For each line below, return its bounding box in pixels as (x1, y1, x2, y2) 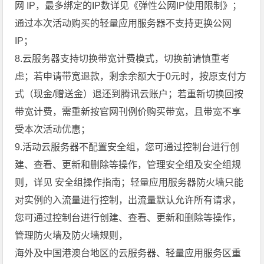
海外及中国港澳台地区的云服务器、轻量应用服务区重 (15, 247, 242, 258)
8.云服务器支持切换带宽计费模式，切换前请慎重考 (15, 53, 230, 64)
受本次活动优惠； (15, 124, 91, 134)
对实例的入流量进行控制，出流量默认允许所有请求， (15, 194, 242, 205)
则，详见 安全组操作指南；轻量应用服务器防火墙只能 (15, 177, 244, 187)
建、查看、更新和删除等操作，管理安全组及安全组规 (15, 159, 242, 170)
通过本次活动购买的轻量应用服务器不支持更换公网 (15, 18, 232, 28)
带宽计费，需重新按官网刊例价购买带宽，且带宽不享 (15, 106, 242, 117)
